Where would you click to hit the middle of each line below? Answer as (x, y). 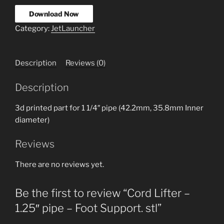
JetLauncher (73, 29)
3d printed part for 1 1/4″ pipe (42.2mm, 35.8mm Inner (109, 108)
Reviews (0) (85, 63)
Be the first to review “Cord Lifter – (102, 193)
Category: (33, 29)
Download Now (54, 13)
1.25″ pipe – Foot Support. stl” (88, 208)
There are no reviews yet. (59, 165)
